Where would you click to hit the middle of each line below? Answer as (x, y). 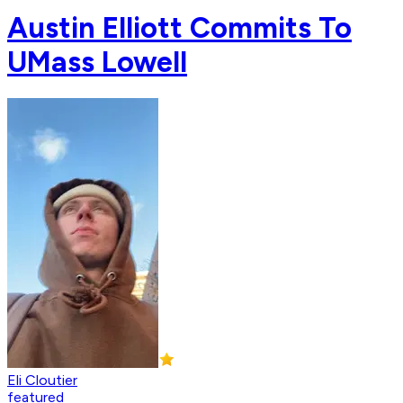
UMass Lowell (97, 62)
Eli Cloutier (42, 381)
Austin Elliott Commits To (179, 27)
